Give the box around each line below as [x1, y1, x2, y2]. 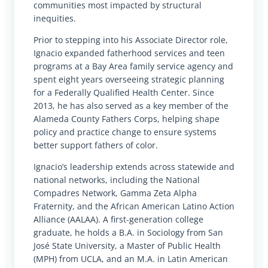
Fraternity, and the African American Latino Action [33, 200, 234, 212]
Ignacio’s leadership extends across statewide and [33, 161, 234, 173]
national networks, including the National [33, 174, 200, 186]
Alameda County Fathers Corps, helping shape [33, 112, 220, 124]
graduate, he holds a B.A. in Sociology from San [33, 227, 223, 239]
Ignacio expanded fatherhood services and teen [33, 47, 225, 59]
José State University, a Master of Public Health [33, 240, 221, 252]
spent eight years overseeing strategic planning [33, 73, 224, 85]
